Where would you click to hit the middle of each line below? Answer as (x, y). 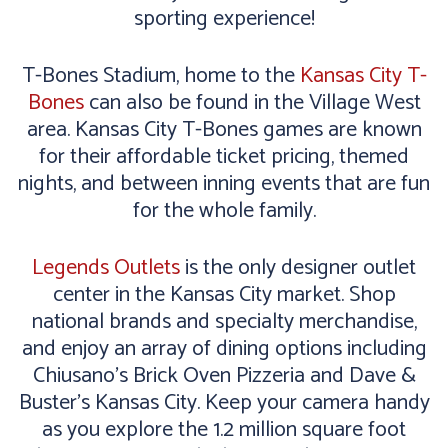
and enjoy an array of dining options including (224, 348)
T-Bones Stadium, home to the (160, 75)
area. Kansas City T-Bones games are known (224, 129)
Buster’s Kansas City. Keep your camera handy (224, 402)
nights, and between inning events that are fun (224, 183)
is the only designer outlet (298, 267)
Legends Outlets (106, 267)
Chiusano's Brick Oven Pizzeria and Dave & (224, 375)
